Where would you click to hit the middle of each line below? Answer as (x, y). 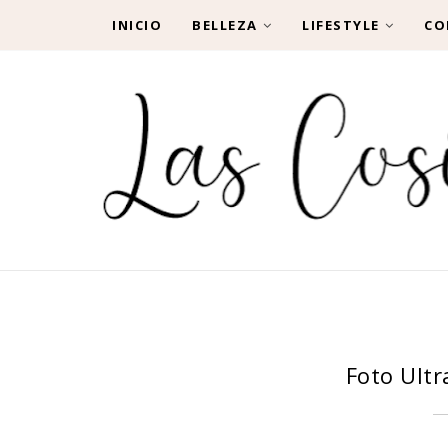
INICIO (137, 25)
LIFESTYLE (341, 25)
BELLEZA (225, 25)
